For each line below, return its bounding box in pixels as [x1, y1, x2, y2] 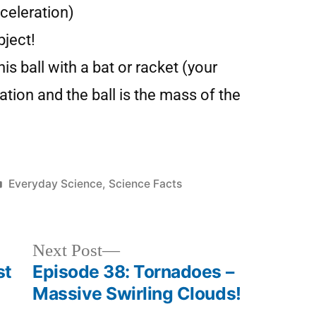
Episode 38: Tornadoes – [32, 260, 234, 282]
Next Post [32, 239, 103, 262]
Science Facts [108, 176, 182, 190]
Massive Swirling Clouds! [32, 282, 241, 304]
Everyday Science [8, 176, 102, 190]
